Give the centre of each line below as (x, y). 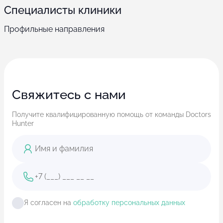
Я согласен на (49, 203)
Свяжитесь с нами (69, 95)
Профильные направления (54, 29)
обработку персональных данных (129, 203)
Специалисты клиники (63, 10)
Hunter (23, 124)
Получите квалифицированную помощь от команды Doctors (111, 115)
